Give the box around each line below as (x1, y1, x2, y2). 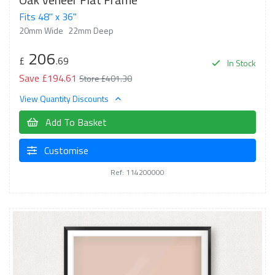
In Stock (225, 56, 256, 69)
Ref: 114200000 (110, 166, 165, 178)
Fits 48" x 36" (19, 9, 77, 24)
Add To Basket (43, 115, 107, 130)
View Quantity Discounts (20, 92, 110, 105)
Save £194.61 (19, 70, 77, 85)
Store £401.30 (79, 71, 132, 85)
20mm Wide (19, 23, 63, 37)
